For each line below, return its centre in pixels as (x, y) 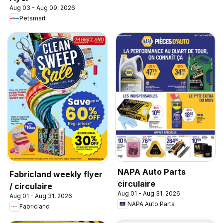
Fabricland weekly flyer (56, 174)
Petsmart (33, 18)
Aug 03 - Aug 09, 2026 (42, 7)
